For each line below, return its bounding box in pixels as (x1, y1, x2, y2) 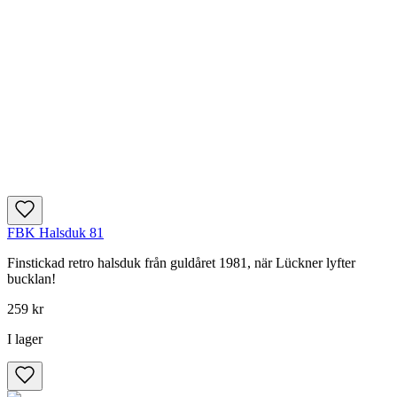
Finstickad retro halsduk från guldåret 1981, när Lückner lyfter (7, 254, 355, 270)
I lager (7, 331, 43, 346)
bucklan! (7, 270, 56, 286)
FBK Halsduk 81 (7, 224, 104, 240)
